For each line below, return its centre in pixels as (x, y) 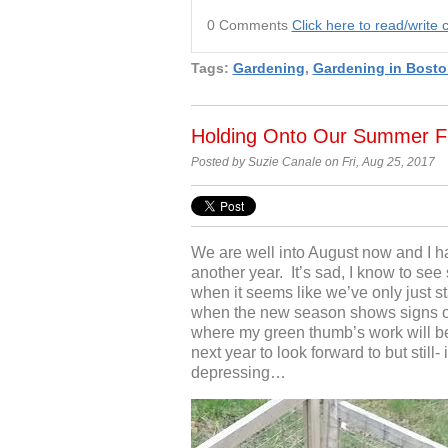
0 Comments (249, 25)
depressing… (238, 373)
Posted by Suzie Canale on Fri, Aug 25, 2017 (312, 161)
